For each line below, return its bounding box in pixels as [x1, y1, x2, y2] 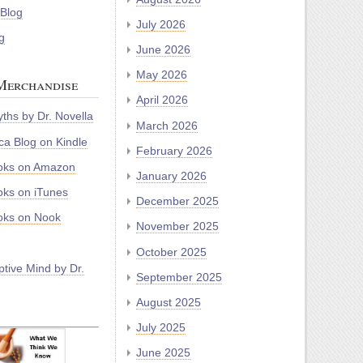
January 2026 [136, 169, 207, 182]
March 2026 [136, 118, 198, 132]
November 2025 [136, 220, 219, 233]
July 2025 [136, 321, 186, 335]
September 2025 [136, 270, 222, 284]
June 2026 [136, 43, 190, 57]
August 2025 [136, 295, 201, 309]
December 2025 [136, 194, 219, 208]
